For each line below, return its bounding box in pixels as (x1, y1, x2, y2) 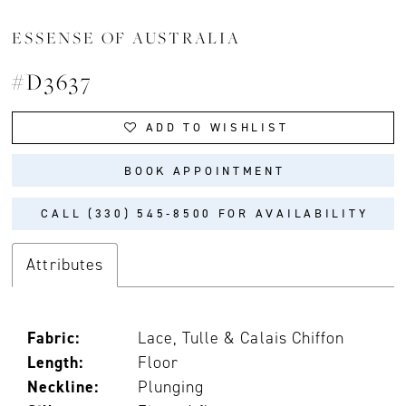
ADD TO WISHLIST (145, 120, 289, 136)
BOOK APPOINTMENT (124, 162, 285, 179)
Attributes (26, 254, 103, 276)
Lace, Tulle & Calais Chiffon (138, 327, 344, 350)
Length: (27, 352, 84, 374)
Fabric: (27, 327, 81, 350)
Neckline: (27, 376, 100, 399)
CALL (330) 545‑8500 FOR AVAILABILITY (41, 206, 369, 222)
